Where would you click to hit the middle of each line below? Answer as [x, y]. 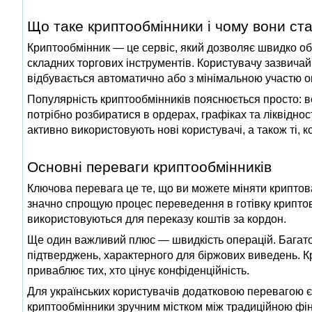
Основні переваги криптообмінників [149, 166]
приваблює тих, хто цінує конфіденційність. [138, 270]
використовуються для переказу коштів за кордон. [157, 219]
